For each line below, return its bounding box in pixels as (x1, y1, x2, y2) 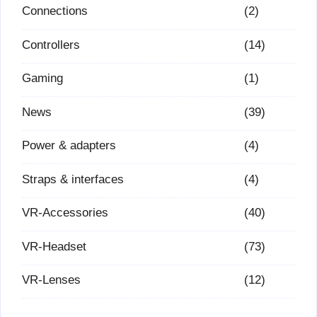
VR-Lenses (22, 273, 81, 287)
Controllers (22, 38, 80, 52)
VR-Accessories (22, 206, 108, 220)
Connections (22, 4, 88, 18)
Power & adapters (22, 139, 116, 153)
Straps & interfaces (22, 172, 124, 186)
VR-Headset (22, 239, 86, 253)
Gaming (22, 71, 63, 86)
